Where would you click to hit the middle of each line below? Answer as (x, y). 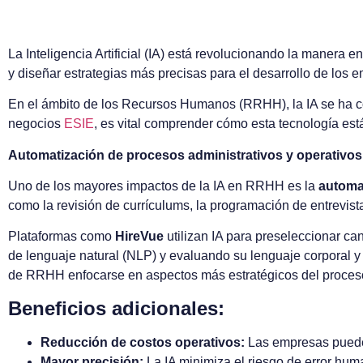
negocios (36, 124)
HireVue (139, 237)
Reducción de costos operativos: (143, 342)
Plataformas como (62, 237)
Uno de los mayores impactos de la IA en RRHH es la (163, 186)
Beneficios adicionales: (116, 308)
